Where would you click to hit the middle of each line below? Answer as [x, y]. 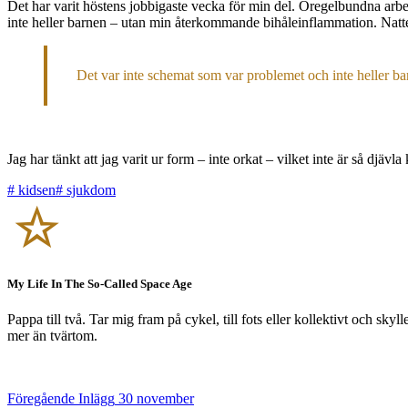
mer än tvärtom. [52, 336]
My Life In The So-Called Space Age [100, 283]
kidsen [35, 189]
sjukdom [89, 189]
